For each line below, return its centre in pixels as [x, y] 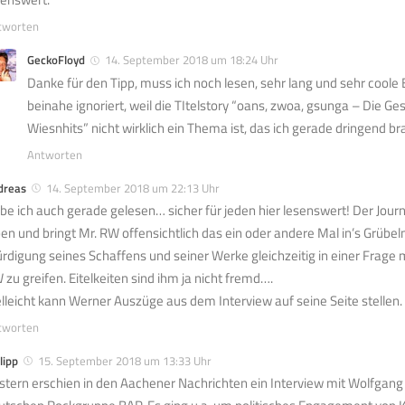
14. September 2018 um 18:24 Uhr [192, 60]
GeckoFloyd [56, 60]
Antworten [55, 154]
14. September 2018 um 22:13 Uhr [133, 188]
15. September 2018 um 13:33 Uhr [125, 360]
